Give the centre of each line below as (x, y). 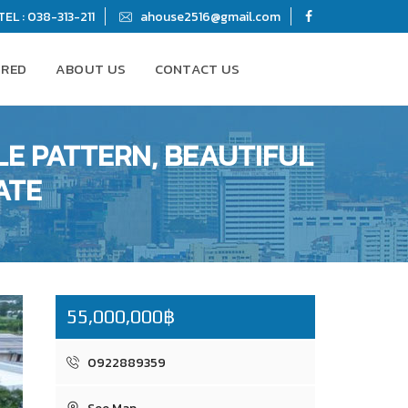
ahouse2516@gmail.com (209, 17)
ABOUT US (91, 69)
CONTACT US (197, 69)
